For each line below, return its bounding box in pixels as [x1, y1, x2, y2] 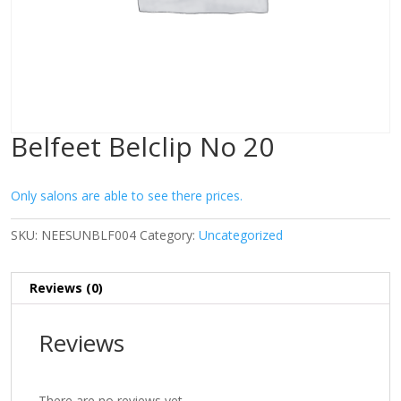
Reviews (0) [30, 279, 103, 296]
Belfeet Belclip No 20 [11, 128, 274, 165]
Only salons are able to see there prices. [11, 187, 243, 204]
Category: [140, 226, 199, 243]
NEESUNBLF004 [41, 226, 136, 243]
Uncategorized [199, 226, 283, 243]
